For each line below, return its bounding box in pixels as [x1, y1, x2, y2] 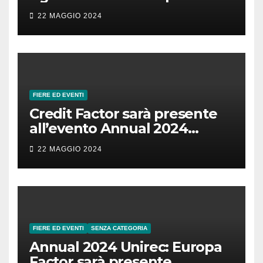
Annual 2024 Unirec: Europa [29, 238, 222, 256]
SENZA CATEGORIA [91, 225, 147, 232]
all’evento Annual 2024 [29, 120, 188, 137]
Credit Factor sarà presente [29, 105, 217, 123]
